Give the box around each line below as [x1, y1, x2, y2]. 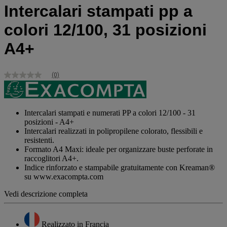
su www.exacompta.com [24, 172, 103, 181]
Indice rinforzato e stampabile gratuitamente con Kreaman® [24, 163, 215, 172]
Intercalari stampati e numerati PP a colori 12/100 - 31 [24, 108, 196, 117]
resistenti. [24, 135, 54, 144]
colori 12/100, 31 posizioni [4, 21, 207, 40]
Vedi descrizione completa [4, 189, 88, 198]
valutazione [4, 82, 41, 91]
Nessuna [4, 74, 31, 83]
